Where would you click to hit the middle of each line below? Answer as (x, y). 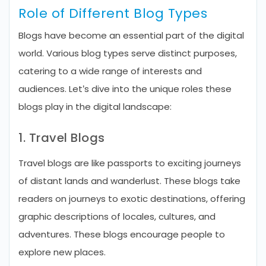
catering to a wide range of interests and (110, 71)
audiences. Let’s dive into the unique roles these (125, 89)
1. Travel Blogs (62, 138)
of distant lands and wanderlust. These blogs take (129, 181)
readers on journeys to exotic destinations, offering (132, 199)
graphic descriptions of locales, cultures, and (117, 216)
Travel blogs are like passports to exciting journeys (130, 163)
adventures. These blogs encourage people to (122, 234)
